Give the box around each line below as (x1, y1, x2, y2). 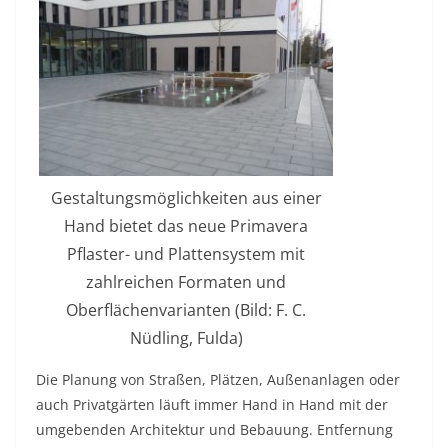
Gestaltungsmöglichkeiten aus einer (50, 187, 322, 210)
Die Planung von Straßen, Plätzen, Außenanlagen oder (36, 370, 400, 390)
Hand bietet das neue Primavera (64, 215, 308, 238)
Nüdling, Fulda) (129, 327, 243, 350)
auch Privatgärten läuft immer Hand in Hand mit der (36, 395, 388, 415)
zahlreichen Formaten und (86, 271, 286, 294)
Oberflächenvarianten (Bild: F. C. (66, 299, 306, 322)
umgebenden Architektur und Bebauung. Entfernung (36, 420, 393, 440)
